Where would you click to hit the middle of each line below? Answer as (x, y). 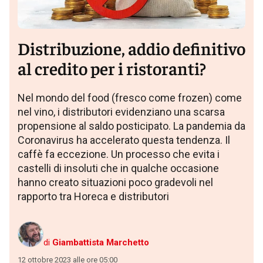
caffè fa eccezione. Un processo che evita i (119, 154)
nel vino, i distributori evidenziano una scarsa (121, 112)
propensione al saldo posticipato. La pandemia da (131, 126)
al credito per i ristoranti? (112, 68)
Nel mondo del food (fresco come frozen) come (130, 97)
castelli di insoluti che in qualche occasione (118, 168)
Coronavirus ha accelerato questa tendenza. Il (124, 140)
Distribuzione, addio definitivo (131, 48)
